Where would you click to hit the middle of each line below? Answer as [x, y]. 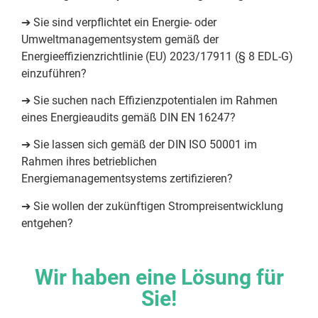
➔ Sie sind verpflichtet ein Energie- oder [119, 22]
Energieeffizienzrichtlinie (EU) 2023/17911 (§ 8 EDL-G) [157, 56]
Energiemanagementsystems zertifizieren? [127, 179]
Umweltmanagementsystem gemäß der [120, 39]
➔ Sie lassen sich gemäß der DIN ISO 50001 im [139, 145]
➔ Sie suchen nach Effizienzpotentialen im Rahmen [149, 101]
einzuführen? [54, 73]
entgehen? [47, 223]
